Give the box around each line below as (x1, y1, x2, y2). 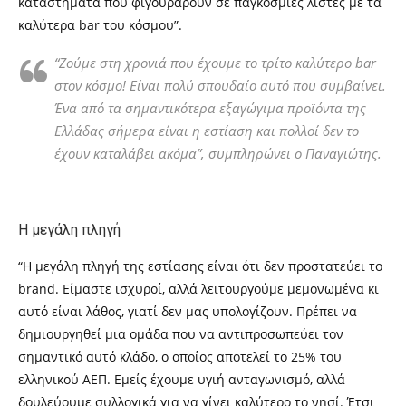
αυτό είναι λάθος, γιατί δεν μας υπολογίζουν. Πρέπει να (18, 303, 357, 320)
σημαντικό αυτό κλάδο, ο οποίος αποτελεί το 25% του (18, 348, 342, 365)
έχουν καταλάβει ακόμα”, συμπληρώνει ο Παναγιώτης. (54, 144, 382, 162)
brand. (18, 280, 63, 297)
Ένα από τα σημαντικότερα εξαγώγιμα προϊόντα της (54, 99, 366, 117)
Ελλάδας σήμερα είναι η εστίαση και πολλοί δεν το (54, 121, 359, 140)
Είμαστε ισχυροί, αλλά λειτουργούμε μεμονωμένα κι (63, 280, 379, 297)
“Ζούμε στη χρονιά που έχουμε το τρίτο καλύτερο (54, 53, 355, 72)
